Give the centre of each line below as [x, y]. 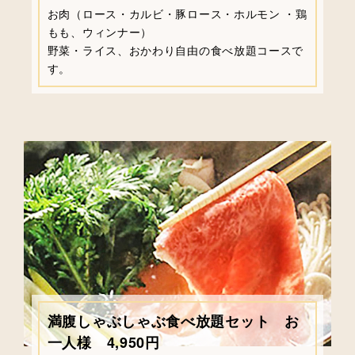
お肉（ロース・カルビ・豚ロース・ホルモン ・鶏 [177, 14]
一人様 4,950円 [103, 342]
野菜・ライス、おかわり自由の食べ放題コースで [176, 50]
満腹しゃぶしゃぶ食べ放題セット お [173, 321]
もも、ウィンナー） [100, 32]
